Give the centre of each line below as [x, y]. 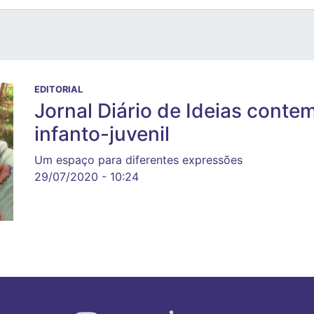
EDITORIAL [59, 89]
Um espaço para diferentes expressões [138, 160]
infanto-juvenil [102, 134]
